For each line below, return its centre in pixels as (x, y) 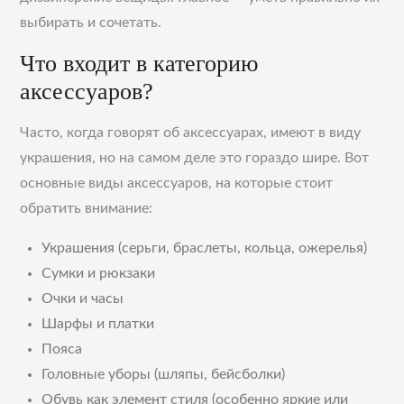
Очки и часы (83, 298)
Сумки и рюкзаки (99, 273)
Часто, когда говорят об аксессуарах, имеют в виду (191, 133)
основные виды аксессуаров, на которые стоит (177, 183)
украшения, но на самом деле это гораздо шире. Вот (195, 158)
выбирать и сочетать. (91, 23)
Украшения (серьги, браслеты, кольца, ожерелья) (205, 248)
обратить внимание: (87, 208)
